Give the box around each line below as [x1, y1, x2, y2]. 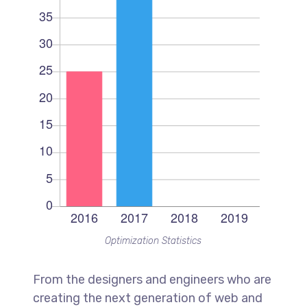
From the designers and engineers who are [32, 271, 271, 287]
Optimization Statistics [105, 234, 202, 247]
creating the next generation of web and [32, 290, 262, 306]
